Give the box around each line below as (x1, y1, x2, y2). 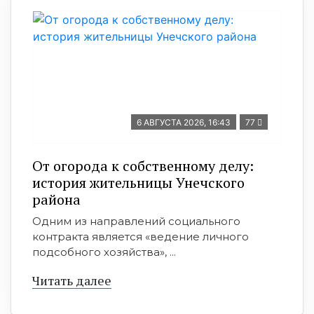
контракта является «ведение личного (32, 230, 249, 243)
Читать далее (32, 272, 111, 289)
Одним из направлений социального (32, 214, 240, 228)
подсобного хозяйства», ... (32, 245, 176, 259)
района (32, 190, 81, 209)
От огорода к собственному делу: (32, 156, 254, 175)
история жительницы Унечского (32, 173, 245, 192)
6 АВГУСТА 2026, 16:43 (137, 117, 231, 128)
